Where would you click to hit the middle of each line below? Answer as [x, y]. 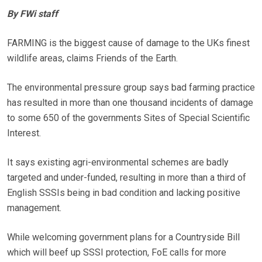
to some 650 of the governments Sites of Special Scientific [128, 118]
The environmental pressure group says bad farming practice [131, 88]
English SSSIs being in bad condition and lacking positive [124, 193]
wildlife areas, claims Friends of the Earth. [92, 58]
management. [34, 208]
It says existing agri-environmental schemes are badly [118, 163]
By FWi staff [32, 14]
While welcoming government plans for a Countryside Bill [123, 237]
